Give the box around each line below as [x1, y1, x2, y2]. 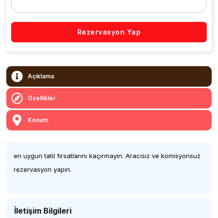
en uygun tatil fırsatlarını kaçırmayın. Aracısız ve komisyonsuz [14, 152, 201, 160]
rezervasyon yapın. [14, 165, 72, 173]
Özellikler [28, 94, 56, 102]
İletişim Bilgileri [14, 206, 72, 216]
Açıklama [28, 73, 54, 80]
